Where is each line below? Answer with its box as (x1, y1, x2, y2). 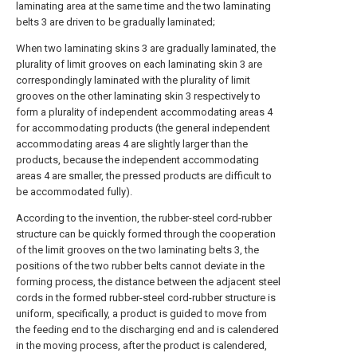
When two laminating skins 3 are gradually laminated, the (16, 42, 276, 54)
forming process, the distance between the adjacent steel (16, 276, 280, 288)
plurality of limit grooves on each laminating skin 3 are (16, 58, 262, 70)
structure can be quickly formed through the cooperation (16, 228, 276, 240)
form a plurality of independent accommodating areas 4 (16, 106, 273, 118)
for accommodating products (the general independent (16, 122, 270, 134)
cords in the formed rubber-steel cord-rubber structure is (16, 292, 276, 304)
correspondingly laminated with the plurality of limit (16, 74, 250, 86)
